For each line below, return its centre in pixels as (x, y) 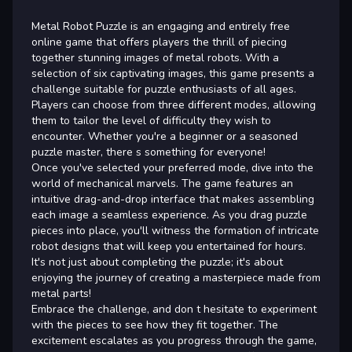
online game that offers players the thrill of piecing (159, 42)
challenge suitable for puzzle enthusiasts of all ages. (164, 89)
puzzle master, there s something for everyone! (148, 152)
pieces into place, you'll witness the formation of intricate (175, 230)
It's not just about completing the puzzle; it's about (157, 262)
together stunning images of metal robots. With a (155, 57)
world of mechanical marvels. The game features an (162, 183)
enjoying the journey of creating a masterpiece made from (176, 277)
